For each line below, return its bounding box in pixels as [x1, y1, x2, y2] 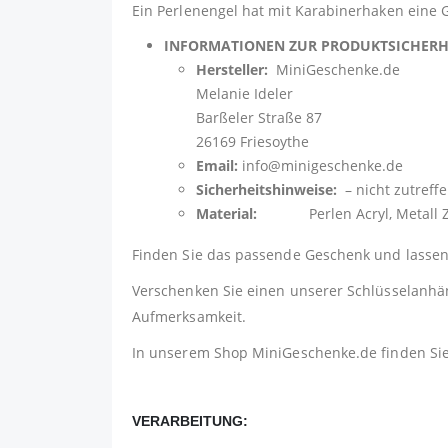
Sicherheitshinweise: [196, 179, 337, 199]
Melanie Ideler [196, 83, 293, 103]
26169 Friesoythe [196, 131, 309, 151]
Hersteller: [196, 59, 272, 79]
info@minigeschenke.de [238, 155, 403, 175]
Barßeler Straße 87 [196, 107, 322, 127]
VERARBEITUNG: [132, 412, 248, 429]
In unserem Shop [132, 342, 253, 362]
